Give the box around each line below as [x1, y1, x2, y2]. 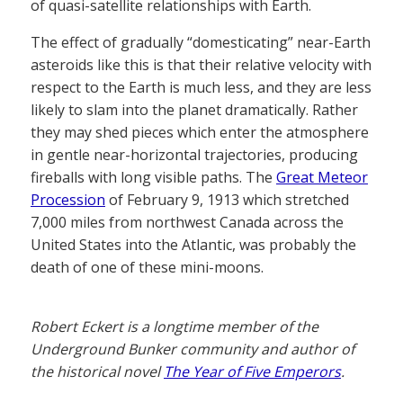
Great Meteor [276, 167, 368, 188]
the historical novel [31, 362, 164, 382]
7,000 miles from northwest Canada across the [31, 212, 344, 233]
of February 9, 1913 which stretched [105, 190, 349, 210]
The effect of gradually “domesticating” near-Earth [31, 32, 371, 53]
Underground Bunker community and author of [31, 339, 354, 360]
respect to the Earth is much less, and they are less [31, 77, 372, 98]
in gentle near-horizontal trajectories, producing [31, 145, 358, 166]
